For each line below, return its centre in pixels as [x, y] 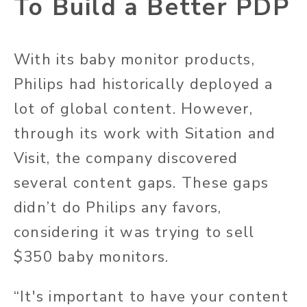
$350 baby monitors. [91, 257]
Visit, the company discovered [126, 158]
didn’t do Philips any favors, [118, 207]
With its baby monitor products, [134, 59]
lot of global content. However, [133, 109]
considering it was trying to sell [134, 232]
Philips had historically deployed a [144, 84]
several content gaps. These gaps [142, 183]
